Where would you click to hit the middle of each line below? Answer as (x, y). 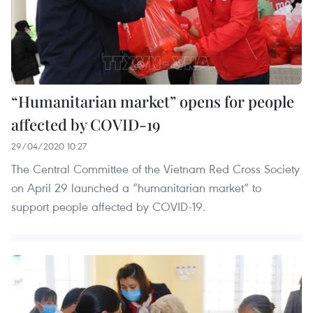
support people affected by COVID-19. (108, 207)
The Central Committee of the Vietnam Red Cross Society (155, 169)
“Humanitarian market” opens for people (153, 102)
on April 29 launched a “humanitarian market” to (136, 188)
